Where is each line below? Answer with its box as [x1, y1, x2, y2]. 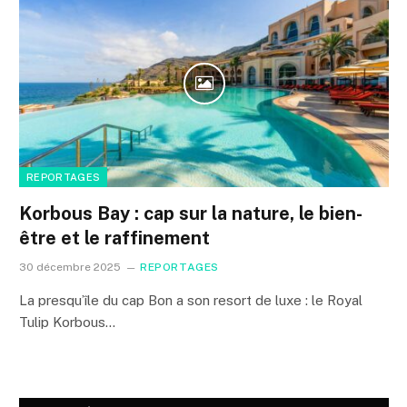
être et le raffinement [19, 227, 210, 250]
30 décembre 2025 [19, 261, 121, 274]
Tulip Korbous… [19, 314, 115, 331]
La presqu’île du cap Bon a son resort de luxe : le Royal [19, 293, 362, 309]
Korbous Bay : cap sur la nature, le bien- [19, 203, 362, 225]
